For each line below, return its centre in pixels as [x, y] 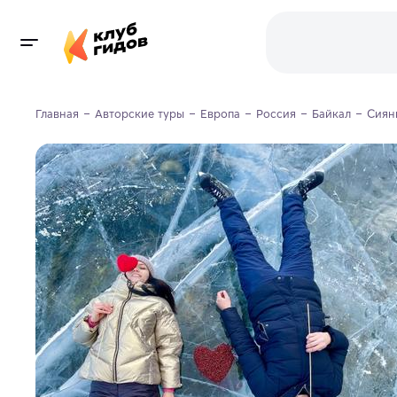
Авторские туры [140, 114]
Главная [57, 114]
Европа [220, 114]
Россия [276, 114]
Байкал [331, 114]
